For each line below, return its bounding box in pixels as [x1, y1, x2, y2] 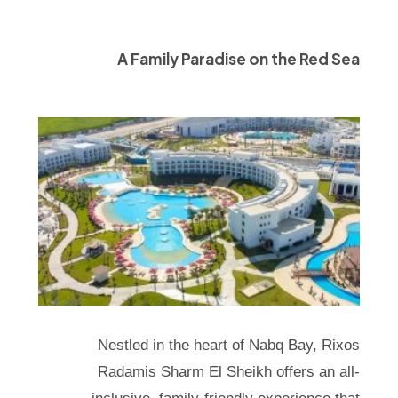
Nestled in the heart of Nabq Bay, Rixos [98, 337, 361, 354]
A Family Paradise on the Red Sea [117, 48, 361, 68]
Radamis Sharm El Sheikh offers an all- [98, 363, 361, 381]
